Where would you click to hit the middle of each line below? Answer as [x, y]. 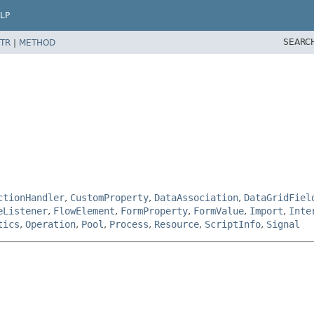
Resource [177, 224]
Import [266, 211]
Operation [50, 224]
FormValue [219, 211]
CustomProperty [109, 197]
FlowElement [84, 211]
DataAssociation [196, 197]
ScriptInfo [233, 224]
